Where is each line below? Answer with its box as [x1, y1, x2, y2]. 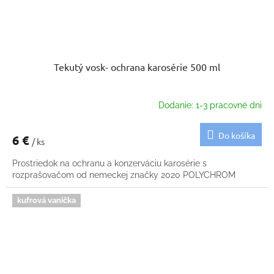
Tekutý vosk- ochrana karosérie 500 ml [54, 61, 220, 73]
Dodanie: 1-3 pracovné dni [158, 100, 262, 110]
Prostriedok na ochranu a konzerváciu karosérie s [12, 158, 207, 169]
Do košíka [218, 130, 255, 141]
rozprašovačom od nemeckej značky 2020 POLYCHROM [12, 170, 235, 180]
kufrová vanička [17, 196, 76, 206]
